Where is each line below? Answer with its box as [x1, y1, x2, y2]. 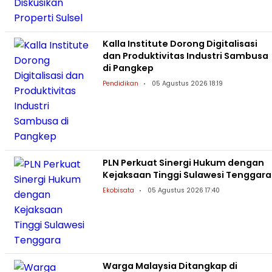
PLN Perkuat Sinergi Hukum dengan [102, 156, 264, 169]
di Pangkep [102, 62, 154, 75]
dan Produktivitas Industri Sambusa [102, 50, 268, 63]
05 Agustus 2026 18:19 [151, 79, 223, 89]
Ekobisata [102, 185, 134, 195]
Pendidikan [102, 79, 138, 89]
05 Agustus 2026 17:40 [147, 185, 220, 195]
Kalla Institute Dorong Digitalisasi [102, 38, 257, 50]
